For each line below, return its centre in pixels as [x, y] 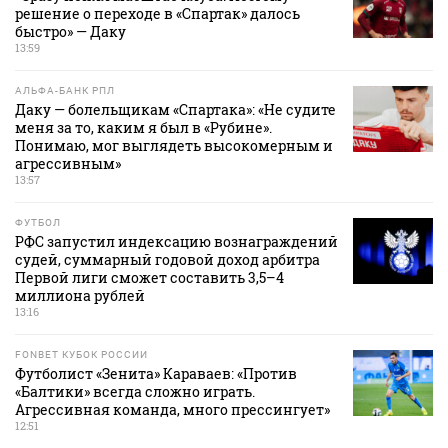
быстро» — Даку [70, 32]
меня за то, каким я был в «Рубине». [143, 128]
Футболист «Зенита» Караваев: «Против [156, 374]
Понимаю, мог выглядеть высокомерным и [174, 146]
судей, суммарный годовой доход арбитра [167, 260]
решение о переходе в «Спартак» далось [157, 14]
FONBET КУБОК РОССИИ [81, 355]
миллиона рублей [80, 296]
